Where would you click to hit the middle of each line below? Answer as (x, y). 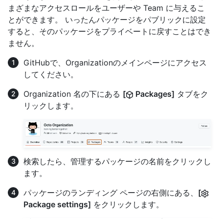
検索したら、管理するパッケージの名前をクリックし (117, 161)
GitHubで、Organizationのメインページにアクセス (115, 63)
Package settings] (57, 204)
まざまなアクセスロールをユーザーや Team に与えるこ (106, 8)
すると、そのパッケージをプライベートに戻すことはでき (109, 32)
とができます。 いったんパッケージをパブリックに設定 (107, 20)
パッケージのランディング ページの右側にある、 (111, 192)
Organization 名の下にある (73, 94)
